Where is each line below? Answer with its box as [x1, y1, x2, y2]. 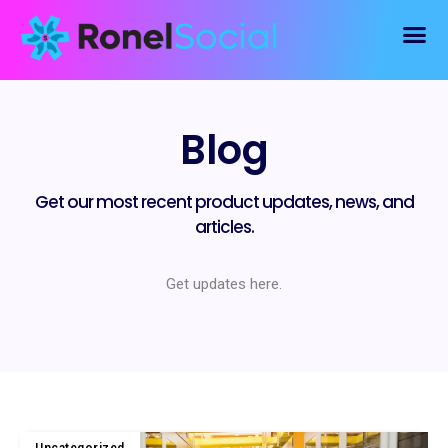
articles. [194, 215, 254, 239]
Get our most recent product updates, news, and [34, 190, 414, 214]
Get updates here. [166, 275, 282, 293]
